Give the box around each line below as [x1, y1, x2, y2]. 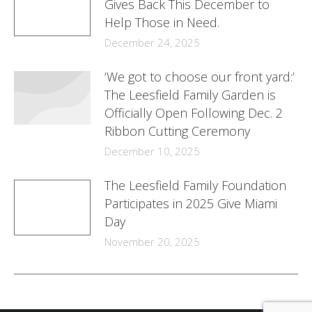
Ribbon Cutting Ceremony [104, 123, 250, 139]
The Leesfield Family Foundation [104, 177, 286, 194]
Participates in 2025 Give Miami [104, 195, 277, 212]
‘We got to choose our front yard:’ [104, 68, 295, 85]
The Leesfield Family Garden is [104, 86, 276, 103]
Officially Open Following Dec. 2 [104, 104, 283, 121]
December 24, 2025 [104, 36, 200, 49]
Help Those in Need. [104, 14, 219, 31]
